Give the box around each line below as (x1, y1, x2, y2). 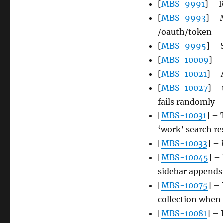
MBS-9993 (161, 13, 206, 23)
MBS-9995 (161, 41, 206, 51)
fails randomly (157, 97, 215, 107)
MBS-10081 (161, 208, 207, 219)
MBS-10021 (161, 69, 207, 79)
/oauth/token (157, 27, 212, 37)
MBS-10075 (161, 180, 208, 191)
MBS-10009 (161, 55, 209, 65)
